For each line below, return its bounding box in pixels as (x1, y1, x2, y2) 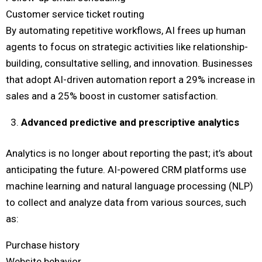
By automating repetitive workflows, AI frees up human (6, 24, 246, 36)
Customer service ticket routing (6, 8, 144, 20)
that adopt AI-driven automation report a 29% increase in (6, 73, 255, 85)
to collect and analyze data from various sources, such (6, 196, 246, 209)
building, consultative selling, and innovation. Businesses (6, 57, 253, 69)
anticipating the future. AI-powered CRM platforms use (6, 164, 246, 176)
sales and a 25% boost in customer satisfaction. (6, 89, 218, 102)
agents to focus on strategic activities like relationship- (6, 40, 248, 53)
